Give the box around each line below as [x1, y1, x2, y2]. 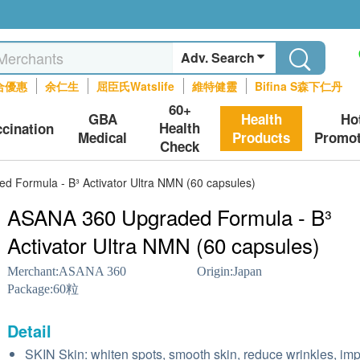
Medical [78, 127, 128, 147]
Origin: [196, 264, 233, 278]
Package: [7, 282, 53, 296]
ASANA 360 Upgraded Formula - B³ [7, 202, 332, 231]
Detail [7, 319, 51, 342]
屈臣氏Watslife [96, 78, 175, 94]
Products [232, 127, 290, 147]
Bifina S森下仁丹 [255, 78, 343, 94]
